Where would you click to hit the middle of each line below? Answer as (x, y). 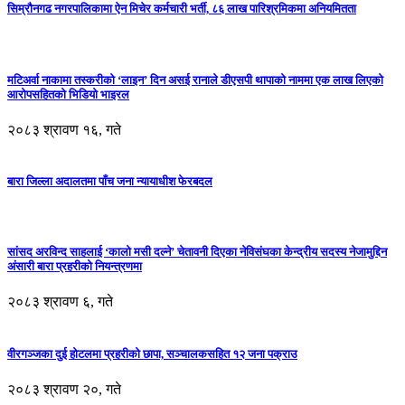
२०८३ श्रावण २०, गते (64, 389)
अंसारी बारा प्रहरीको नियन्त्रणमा (75, 267)
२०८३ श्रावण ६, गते (60, 302)
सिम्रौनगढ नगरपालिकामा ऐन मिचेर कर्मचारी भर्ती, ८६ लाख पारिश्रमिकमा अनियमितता (182, 9)
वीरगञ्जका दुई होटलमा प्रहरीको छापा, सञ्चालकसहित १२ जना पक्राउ (152, 353)
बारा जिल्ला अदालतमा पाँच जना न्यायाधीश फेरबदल (110, 181)
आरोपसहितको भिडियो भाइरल (68, 94)
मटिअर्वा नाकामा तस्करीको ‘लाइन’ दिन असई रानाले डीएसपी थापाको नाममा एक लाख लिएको (195, 80)
